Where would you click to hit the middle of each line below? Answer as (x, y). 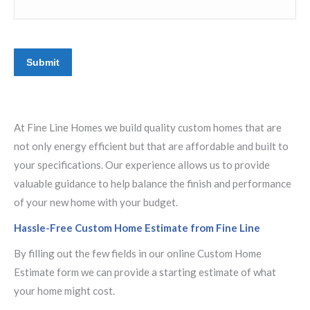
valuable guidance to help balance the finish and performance (153, 183)
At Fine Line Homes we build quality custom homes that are (148, 127)
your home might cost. (64, 291)
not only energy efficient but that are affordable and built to (151, 146)
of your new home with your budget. (96, 202)
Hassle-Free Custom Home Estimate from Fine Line (137, 228)
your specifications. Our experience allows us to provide (142, 165)
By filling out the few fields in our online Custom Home (138, 253)
